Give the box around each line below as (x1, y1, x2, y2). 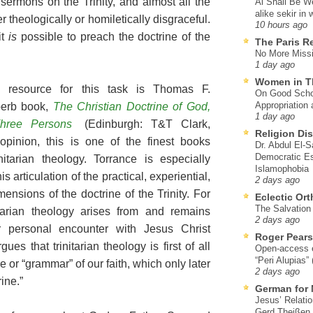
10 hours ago (255, 20, 307, 30)
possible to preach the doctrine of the (17, 30, 211, 43)
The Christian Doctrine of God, (52, 100, 211, 112)
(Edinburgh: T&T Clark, (76, 117, 210, 130)
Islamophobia (255, 163, 309, 174)
